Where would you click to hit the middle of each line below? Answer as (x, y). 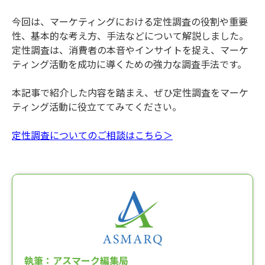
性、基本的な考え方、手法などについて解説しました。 (130, 36)
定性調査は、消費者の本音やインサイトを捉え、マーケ (130, 50)
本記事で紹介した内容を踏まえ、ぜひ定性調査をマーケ (130, 93)
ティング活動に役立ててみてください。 (97, 107)
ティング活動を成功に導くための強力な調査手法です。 (129, 64)
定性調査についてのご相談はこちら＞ (92, 135)
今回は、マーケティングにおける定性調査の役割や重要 (130, 22)
